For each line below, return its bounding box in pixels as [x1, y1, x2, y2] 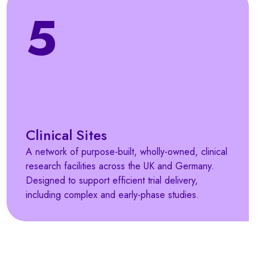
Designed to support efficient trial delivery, [25, 173, 198, 187]
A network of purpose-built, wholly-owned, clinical [25, 145, 227, 159]
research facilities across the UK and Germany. [25, 159, 214, 173]
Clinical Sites [25, 124, 107, 145]
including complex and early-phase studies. [25, 188, 199, 202]
